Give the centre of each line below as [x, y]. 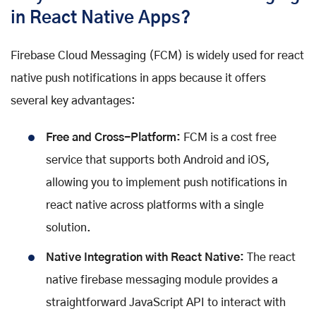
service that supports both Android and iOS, [158, 160]
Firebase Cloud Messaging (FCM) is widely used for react [157, 55]
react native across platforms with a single [155, 205]
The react [271, 257]
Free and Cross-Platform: [115, 137]
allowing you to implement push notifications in [166, 182]
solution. [68, 227]
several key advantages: [73, 101]
